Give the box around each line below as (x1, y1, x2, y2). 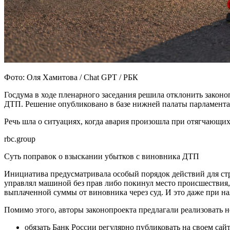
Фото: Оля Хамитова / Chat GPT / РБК (4, 72, 138, 82)
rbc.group (4, 134, 35, 143)
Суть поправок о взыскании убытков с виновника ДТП (4, 151, 199, 161)
